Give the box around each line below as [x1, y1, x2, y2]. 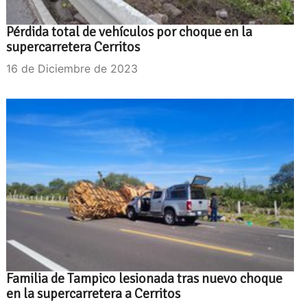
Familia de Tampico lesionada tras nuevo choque [6, 269, 282, 287]
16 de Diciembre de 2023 [6, 61, 138, 75]
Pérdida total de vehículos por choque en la [6, 23, 252, 40]
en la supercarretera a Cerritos [6, 284, 180, 302]
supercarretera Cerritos [6, 38, 140, 56]
